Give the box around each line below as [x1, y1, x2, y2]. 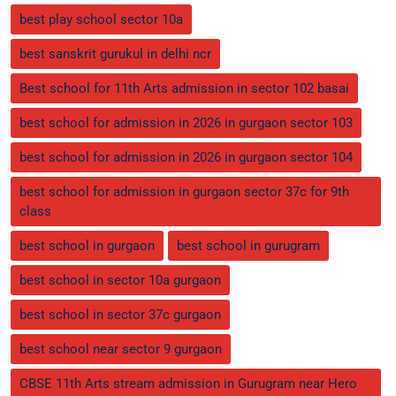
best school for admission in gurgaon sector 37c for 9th [19, 183, 349, 200]
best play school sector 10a [19, 11, 183, 27]
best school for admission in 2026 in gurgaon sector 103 [19, 114, 353, 131]
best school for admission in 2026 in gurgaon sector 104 [19, 148, 353, 165]
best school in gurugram [177, 237, 320, 254]
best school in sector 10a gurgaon [19, 271, 221, 288]
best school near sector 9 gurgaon [19, 340, 222, 357]
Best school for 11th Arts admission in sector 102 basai [19, 80, 349, 96]
